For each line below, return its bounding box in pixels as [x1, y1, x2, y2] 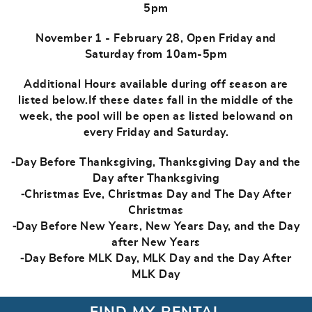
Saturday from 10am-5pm [84, 49, 228, 60]
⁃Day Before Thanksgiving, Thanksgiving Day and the [11, 157, 301, 168]
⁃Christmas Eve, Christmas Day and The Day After [20, 189, 292, 200]
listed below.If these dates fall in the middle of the [18, 95, 294, 106]
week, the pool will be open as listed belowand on [19, 111, 293, 122]
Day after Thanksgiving [92, 173, 220, 184]
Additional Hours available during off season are [24, 79, 288, 90]
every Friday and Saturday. [83, 127, 229, 138]
